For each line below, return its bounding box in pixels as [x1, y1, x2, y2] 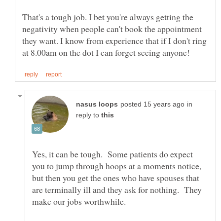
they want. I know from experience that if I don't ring [22, 35, 207, 47]
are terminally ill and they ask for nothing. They [32, 184, 202, 196]
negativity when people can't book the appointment [22, 23, 202, 35]
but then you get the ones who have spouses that [32, 172, 199, 184]
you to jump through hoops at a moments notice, [32, 160, 201, 172]
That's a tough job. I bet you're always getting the [22, 11, 193, 23]
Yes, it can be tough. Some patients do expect [32, 148, 193, 160]
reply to [76, 111, 101, 119]
